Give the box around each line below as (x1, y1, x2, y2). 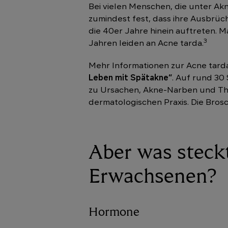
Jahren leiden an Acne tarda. (89, 40, 204, 48)
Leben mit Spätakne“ (89, 74, 172, 82)
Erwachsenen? (89, 167, 217, 187)
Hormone (89, 207, 139, 218)
